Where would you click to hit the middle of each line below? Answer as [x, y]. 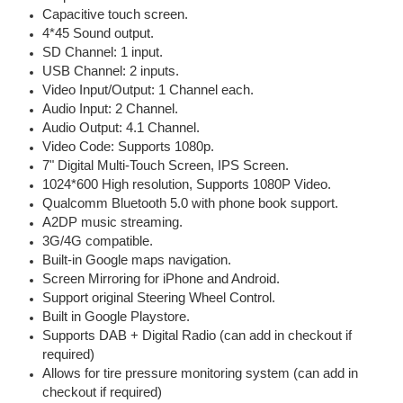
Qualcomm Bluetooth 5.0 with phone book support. [191, 204]
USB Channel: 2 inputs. [111, 72]
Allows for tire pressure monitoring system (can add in [201, 374]
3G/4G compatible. [98, 242]
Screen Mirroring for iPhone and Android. [161, 279]
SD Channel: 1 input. [103, 53]
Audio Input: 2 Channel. [111, 109]
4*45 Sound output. [99, 34]
